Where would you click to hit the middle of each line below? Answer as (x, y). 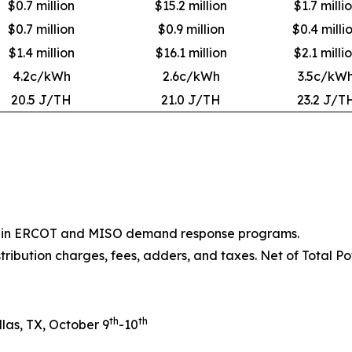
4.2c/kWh (41, 76)
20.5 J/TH (41, 100)
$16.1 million (191, 53)
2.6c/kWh (191, 76)
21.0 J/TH (191, 100)
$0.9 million (191, 29)
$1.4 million (41, 53)
